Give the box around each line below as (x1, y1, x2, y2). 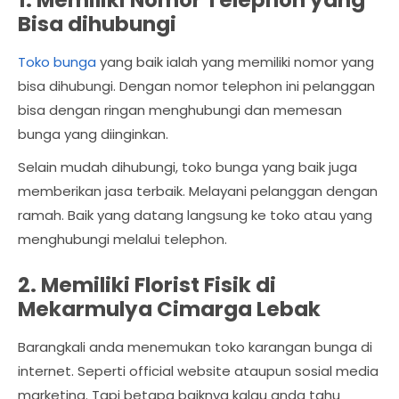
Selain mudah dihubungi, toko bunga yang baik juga (18, 158, 357, 177)
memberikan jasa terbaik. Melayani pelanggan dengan (18, 182, 378, 201)
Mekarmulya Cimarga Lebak (18, 295, 321, 324)
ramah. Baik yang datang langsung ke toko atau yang (18, 206, 372, 225)
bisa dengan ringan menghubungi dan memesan (18, 101, 342, 120)
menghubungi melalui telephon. (18, 230, 227, 249)
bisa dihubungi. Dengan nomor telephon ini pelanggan (18, 77, 375, 96)
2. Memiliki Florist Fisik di (18, 271, 276, 300)
